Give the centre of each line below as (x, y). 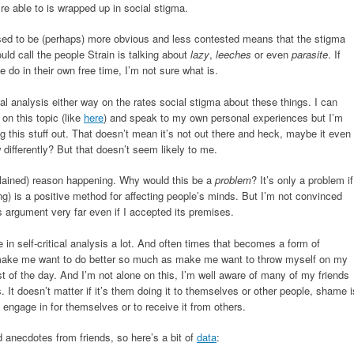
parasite (310, 55)
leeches (233, 55)
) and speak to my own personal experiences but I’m (223, 117)
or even (271, 55)
